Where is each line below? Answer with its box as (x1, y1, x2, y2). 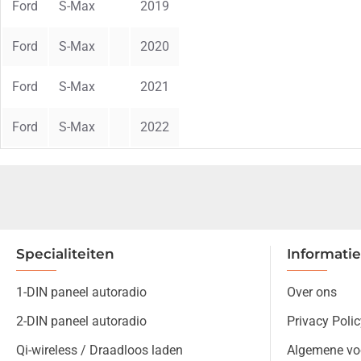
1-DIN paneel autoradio (16, 284, 147, 301)
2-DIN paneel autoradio (16, 313, 147, 330)
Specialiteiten (16, 246, 114, 263)
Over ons (287, 284, 337, 301)
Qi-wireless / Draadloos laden (16, 342, 183, 359)
